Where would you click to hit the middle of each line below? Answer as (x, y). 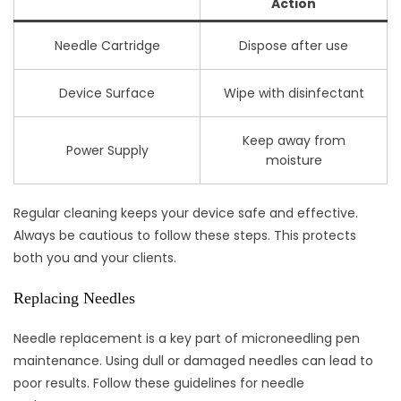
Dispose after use (294, 45)
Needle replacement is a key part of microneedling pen (187, 338)
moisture (294, 160)
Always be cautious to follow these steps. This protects (185, 235)
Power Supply (107, 150)
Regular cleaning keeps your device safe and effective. (186, 213)
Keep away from (294, 140)
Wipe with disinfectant (294, 93)
